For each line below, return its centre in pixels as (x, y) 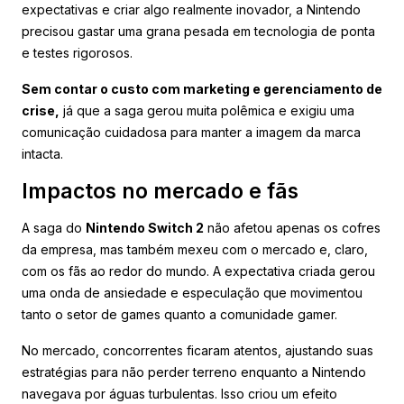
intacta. (42, 153)
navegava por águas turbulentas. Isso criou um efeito (179, 393)
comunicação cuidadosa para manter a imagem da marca (191, 132)
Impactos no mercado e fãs (160, 191)
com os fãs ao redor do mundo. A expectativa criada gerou (198, 271)
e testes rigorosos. (77, 52)
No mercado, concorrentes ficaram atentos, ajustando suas (197, 350)
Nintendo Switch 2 (145, 227)
